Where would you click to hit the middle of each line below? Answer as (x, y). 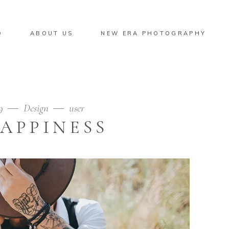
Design (36, 108)
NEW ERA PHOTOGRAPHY (154, 33)
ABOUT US (52, 33)
